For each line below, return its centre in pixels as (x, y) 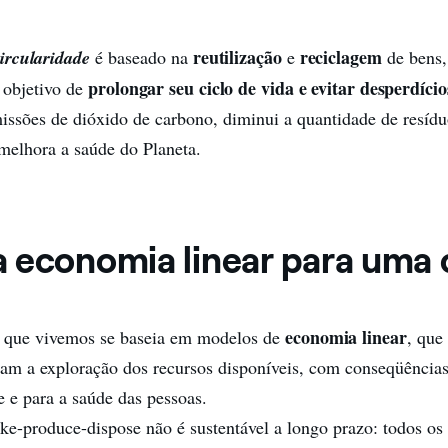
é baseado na (141, 57)
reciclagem (343, 57)
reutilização (239, 57)
